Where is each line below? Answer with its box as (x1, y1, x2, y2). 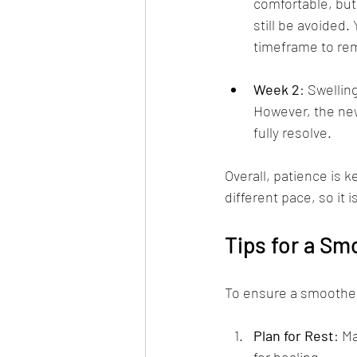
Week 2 (253, 80, 300, 98)
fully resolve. (253, 123, 335, 141)
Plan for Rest (253, 326, 334, 344)
